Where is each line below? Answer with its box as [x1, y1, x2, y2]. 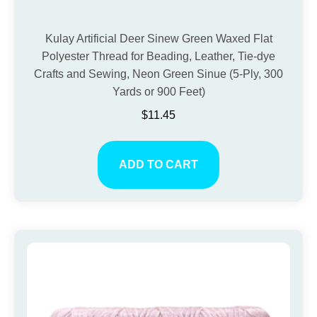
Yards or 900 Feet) [112, 86, 205, 98]
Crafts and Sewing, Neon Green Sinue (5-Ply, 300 [34, 68, 283, 81]
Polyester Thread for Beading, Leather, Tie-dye [42, 50, 275, 63]
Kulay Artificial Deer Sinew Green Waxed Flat [45, 33, 272, 45]
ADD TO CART [119, 158, 198, 171]
